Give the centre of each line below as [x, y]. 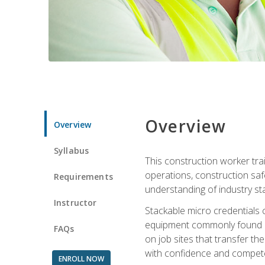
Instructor [75, 202]
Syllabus [72, 150]
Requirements [83, 176]
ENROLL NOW [81, 258]
